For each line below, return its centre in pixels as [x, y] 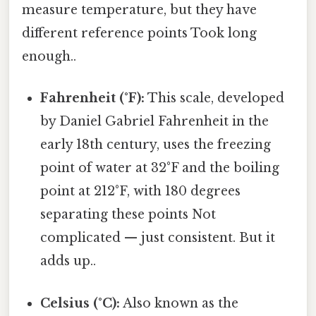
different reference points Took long [139, 34]
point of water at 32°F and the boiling [160, 168]
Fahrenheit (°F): [93, 98]
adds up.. [68, 261]
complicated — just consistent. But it [158, 238]
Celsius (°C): [80, 303]
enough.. [49, 57]
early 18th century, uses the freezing [156, 145]
